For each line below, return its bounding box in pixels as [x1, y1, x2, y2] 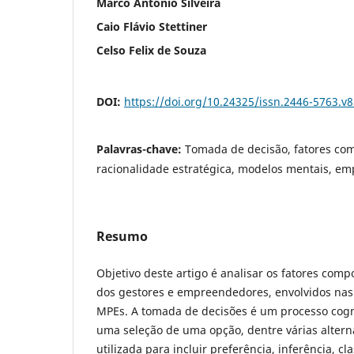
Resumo [96, 227, 148, 245]
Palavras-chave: [96, 141, 185, 156]
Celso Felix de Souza [96, 42, 206, 58]
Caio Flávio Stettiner [96, 18, 207, 34]
